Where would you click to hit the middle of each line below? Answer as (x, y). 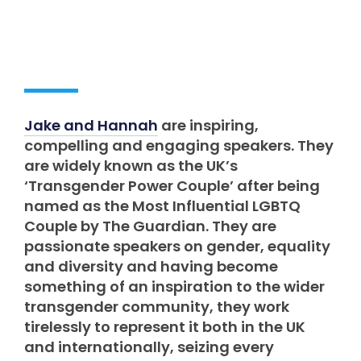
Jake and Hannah (91, 125)
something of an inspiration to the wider (174, 286)
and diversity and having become (151, 266)
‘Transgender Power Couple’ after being (172, 185)
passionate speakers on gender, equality (177, 246)
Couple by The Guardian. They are (150, 226)
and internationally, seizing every (149, 346)
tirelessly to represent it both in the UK (165, 326)
